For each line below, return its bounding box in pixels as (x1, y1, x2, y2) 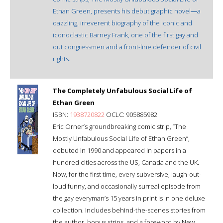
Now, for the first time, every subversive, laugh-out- (53, 169, 201, 179)
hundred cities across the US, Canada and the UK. (53, 157, 199, 167)
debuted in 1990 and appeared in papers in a (53, 145, 186, 155)
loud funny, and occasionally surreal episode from (53, 181, 201, 191)
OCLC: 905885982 (105, 110, 157, 119)
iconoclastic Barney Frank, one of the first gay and (53, 30, 198, 39)
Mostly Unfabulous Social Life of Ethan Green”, (53, 133, 190, 143)
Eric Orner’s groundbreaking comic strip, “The (53, 121, 186, 131)
